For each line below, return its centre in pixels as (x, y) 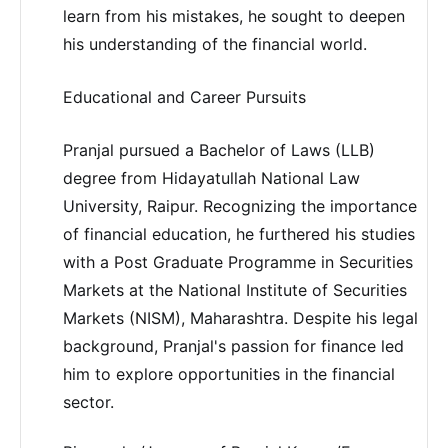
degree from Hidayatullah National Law (211, 177)
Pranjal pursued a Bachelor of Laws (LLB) (218, 149)
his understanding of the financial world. (214, 43)
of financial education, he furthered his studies (238, 233)
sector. (88, 401)
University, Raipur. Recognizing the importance (239, 205)
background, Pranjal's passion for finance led (233, 345)
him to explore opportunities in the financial (228, 373)
